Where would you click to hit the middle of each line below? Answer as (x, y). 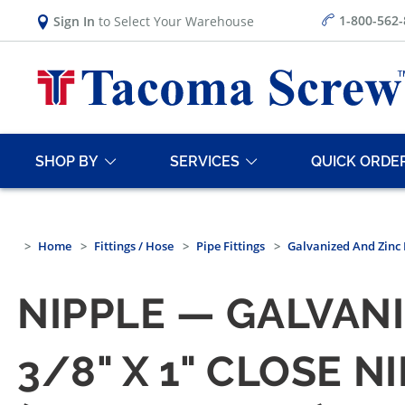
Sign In (74, 21)
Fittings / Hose (134, 246)
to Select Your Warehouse (174, 21)
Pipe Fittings (231, 246)
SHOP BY (67, 161)
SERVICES (205, 161)
